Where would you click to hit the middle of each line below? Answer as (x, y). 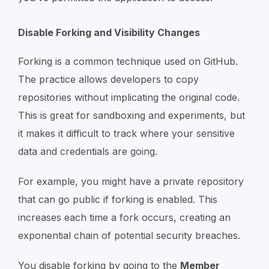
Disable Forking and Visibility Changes (109, 32)
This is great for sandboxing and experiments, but (131, 115)
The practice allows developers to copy (108, 79)
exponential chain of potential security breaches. (129, 235)
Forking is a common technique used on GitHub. (128, 61)
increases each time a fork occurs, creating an (124, 217)
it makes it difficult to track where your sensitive (126, 133)
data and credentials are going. (88, 151)
